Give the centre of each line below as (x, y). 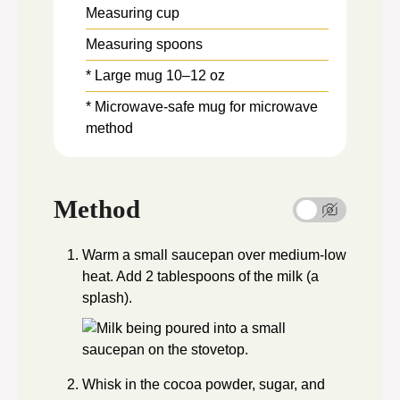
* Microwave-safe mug (158, 107)
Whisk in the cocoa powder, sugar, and (204, 384)
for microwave (274, 107)
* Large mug (126, 76)
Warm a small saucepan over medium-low (214, 254)
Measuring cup (133, 13)
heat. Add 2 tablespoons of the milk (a (200, 276)
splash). (107, 297)
